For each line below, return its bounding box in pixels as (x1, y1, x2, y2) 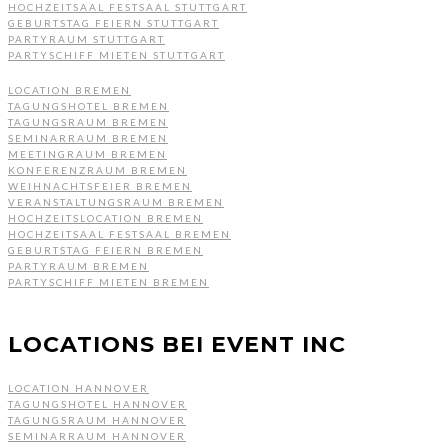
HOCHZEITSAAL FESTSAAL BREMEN (8, 227, 231, 240)
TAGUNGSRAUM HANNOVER (8, 413, 186, 426)
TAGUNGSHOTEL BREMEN (8, 99, 169, 112)
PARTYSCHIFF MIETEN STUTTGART (8, 48, 225, 61)
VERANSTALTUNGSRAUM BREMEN (8, 195, 224, 208)
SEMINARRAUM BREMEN (8, 131, 168, 144)
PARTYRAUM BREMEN (8, 259, 149, 272)
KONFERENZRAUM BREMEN (8, 163, 187, 176)
